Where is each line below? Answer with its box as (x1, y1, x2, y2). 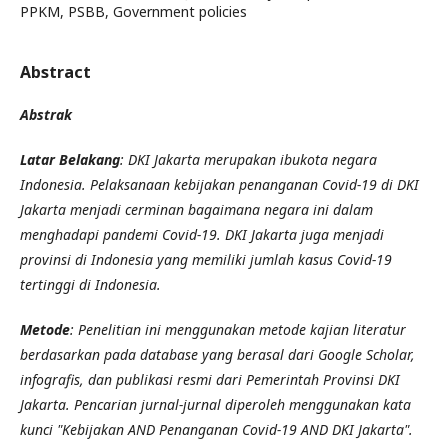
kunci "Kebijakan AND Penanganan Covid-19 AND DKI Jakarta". (20, 419, 413, 439)
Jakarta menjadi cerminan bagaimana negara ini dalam (20, 199, 373, 219)
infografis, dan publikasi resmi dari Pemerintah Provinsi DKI (20, 369, 400, 389)
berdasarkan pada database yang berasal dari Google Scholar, (20, 344, 415, 364)
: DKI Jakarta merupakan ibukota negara (120, 149, 377, 169)
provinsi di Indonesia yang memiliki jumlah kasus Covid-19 (20, 249, 392, 269)
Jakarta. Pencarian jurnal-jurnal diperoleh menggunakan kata (20, 394, 411, 414)
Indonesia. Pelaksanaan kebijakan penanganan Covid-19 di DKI (20, 174, 419, 194)
